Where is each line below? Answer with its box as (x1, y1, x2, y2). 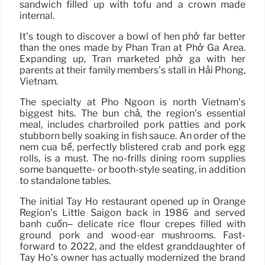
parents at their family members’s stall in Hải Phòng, (20, 64, 245, 76)
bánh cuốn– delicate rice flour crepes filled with (20, 218, 245, 230)
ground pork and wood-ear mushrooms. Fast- (20, 230, 245, 241)
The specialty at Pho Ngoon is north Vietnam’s (20, 96, 245, 108)
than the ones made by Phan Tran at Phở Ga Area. (20, 42, 245, 54)
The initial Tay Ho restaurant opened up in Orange (20, 196, 245, 208)
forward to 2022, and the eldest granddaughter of (20, 241, 245, 253)
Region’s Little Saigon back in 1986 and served (20, 207, 245, 219)
